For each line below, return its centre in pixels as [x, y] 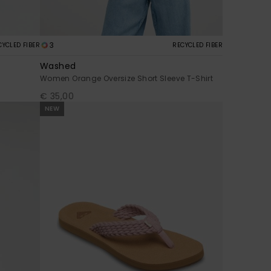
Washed [58, 66]
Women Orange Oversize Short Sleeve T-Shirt [127, 79]
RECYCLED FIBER [198, 45]
